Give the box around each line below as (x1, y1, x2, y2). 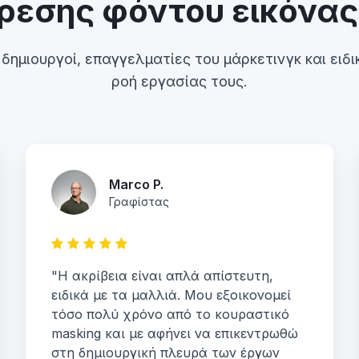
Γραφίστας (109, 195, 169, 208)
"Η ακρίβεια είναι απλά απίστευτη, (51, 268, 273, 284)
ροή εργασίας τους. (111, 73, 248, 90)
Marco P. (109, 176, 163, 192)
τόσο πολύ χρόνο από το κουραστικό (51, 306, 289, 322)
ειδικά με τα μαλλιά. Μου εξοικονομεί (51, 287, 291, 303)
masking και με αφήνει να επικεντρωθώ (51, 325, 298, 341)
